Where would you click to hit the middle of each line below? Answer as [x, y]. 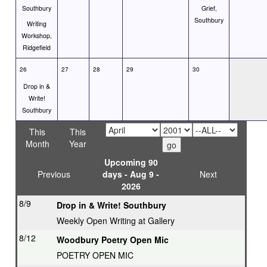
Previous [54, 174]
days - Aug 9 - [131, 174]
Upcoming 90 [131, 162]
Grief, [209, 8]
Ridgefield [37, 47]
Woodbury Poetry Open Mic [113, 240]
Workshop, [37, 35]
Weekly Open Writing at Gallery [116, 221]
